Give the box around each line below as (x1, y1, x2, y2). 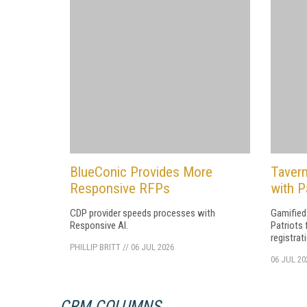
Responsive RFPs (70, 180, 170, 197)
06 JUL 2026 (131, 241, 174, 252)
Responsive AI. (70, 219, 128, 232)
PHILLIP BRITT (70, 241, 121, 252)
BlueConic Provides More (70, 163, 212, 180)
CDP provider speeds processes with (70, 206, 215, 219)
